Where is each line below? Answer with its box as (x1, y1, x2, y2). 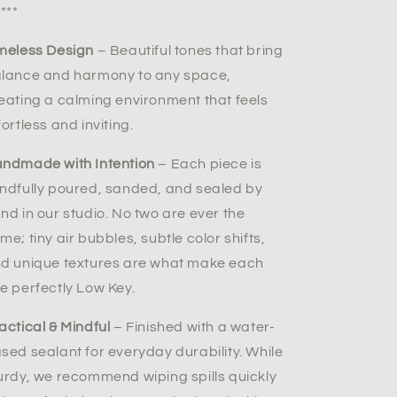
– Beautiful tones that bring (94, 43, 284, 58)
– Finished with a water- (110, 320, 276, 334)
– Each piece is (154, 157, 262, 171)
